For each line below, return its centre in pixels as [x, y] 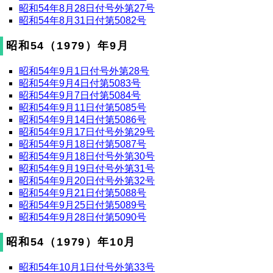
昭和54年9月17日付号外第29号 [87, 132]
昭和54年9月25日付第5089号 [83, 205]
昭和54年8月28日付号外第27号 [87, 9]
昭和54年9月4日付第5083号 [80, 83]
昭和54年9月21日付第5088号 [83, 193]
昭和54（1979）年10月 [71, 242]
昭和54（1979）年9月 [68, 45]
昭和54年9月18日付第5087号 [83, 144]
